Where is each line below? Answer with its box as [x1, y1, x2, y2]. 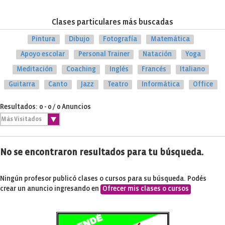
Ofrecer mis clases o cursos [102, 185, 189, 192]
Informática [141, 81, 180, 88]
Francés [142, 66, 167, 73]
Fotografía [102, 36, 137, 43]
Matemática [150, 36, 190, 43]
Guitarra [8, 81, 35, 88]
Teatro [107, 81, 128, 88]
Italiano [180, 66, 205, 73]
